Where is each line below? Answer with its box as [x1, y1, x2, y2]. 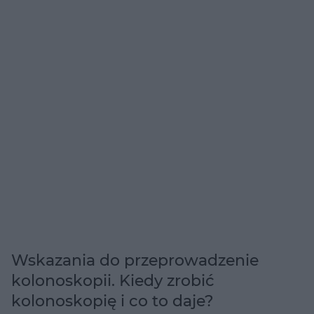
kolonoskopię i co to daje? [11, 291, 214, 310]
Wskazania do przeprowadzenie [11, 250, 259, 270]
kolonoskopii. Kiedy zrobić [11, 271, 214, 290]
